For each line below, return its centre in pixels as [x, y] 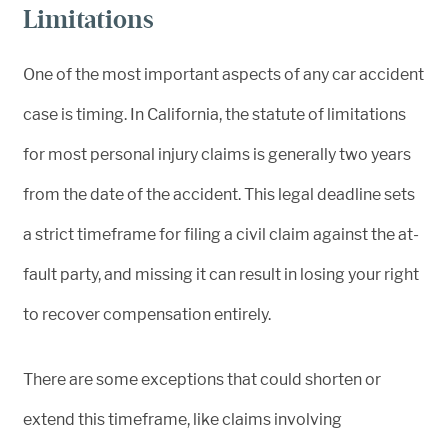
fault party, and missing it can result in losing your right [221, 275]
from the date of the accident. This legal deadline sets [219, 195]
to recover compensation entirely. [147, 315]
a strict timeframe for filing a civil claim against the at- [221, 235]
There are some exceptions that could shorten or [202, 380]
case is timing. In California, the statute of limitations [214, 115]
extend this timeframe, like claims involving [182, 420]
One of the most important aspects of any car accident [223, 75]
